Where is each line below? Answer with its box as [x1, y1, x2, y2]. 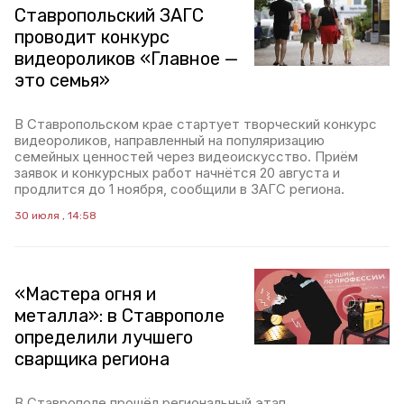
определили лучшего [14, 326, 193, 348]
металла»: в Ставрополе [14, 305, 225, 326]
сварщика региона [14, 348, 170, 370]
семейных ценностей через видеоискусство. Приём [14, 148, 358, 165]
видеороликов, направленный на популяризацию [14, 132, 325, 149]
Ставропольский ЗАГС [14, 5, 204, 26]
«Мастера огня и [14, 283, 156, 305]
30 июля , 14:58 [14, 209, 96, 222]
